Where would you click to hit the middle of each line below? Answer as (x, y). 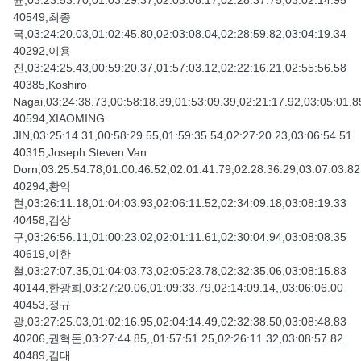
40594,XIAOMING (59, 119)
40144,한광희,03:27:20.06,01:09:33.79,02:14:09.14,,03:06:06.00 (178, 288)
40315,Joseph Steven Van (80, 153)
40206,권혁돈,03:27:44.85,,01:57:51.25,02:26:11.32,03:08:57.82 (178, 339)
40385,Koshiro (50, 85)
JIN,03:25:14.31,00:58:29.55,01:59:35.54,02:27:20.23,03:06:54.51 (183, 136)
